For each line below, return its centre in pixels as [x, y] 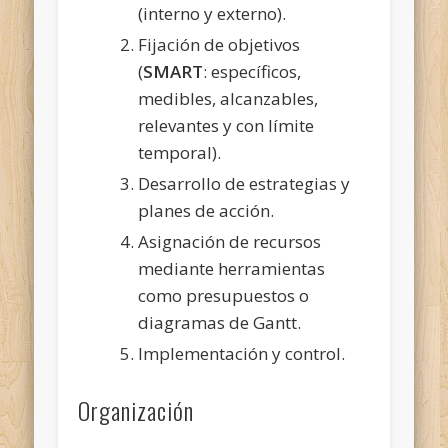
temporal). [180, 152]
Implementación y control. [242, 353]
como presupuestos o [224, 295]
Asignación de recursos [230, 241]
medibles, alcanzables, [228, 98]
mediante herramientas [232, 268]
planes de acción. [206, 210]
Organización [136, 409]
